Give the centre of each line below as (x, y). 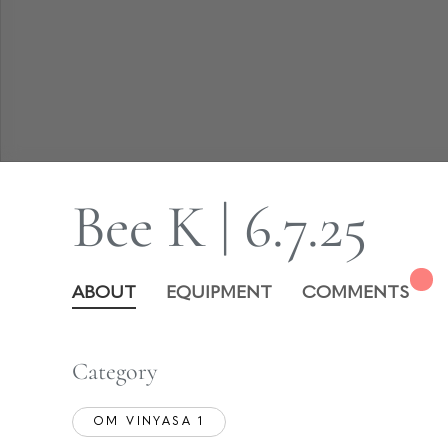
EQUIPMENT (219, 293)
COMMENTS (355, 293)
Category (114, 371)
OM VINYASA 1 (149, 422)
